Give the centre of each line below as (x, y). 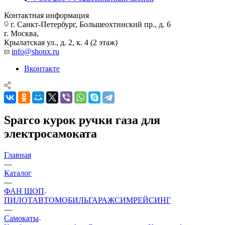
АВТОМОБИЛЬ (60, 200)
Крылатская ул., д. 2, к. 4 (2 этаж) (61, 42)
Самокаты (21, 218)
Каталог (18, 173)
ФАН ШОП (24, 191)
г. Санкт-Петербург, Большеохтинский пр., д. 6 (90, 24)
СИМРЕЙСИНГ (143, 200)
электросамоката (50, 133)
